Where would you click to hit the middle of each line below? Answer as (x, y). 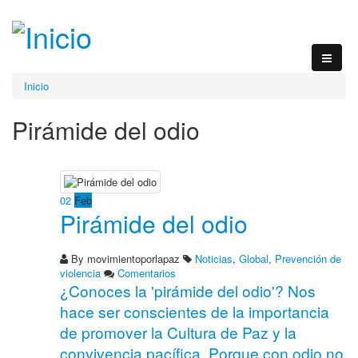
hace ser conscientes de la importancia (195, 312)
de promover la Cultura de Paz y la (178, 332)
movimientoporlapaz (133, 259)
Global (254, 259)
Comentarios (147, 273)
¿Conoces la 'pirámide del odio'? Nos (188, 291)
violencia (80, 273)
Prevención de (308, 259)
